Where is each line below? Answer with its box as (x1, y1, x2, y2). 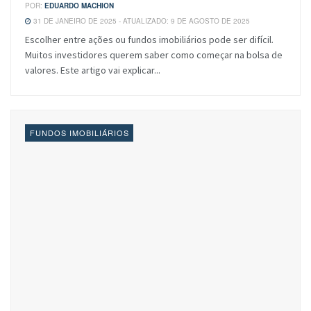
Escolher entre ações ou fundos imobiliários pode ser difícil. (25, 33, 274, 46)
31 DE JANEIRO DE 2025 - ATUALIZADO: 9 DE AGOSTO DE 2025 (31, 15, 250, 26)
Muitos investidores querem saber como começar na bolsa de (25, 48, 283, 61)
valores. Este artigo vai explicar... (25, 63, 160, 76)
